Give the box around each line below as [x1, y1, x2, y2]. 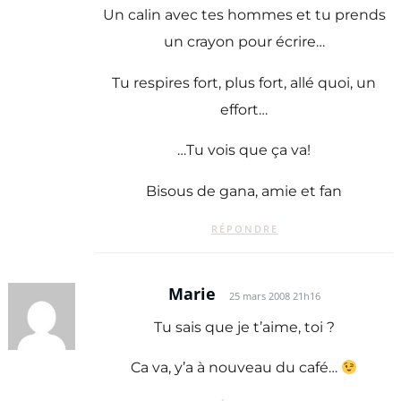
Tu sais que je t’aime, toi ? [153, 318, 335, 336]
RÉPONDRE [210, 221, 278, 235]
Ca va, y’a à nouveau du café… [131, 359, 342, 377]
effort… [220, 100, 269, 118]
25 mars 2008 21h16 [228, 290, 320, 303]
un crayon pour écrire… [163, 33, 325, 51]
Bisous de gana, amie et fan [146, 182, 343, 200]
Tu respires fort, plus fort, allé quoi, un [112, 73, 377, 91]
